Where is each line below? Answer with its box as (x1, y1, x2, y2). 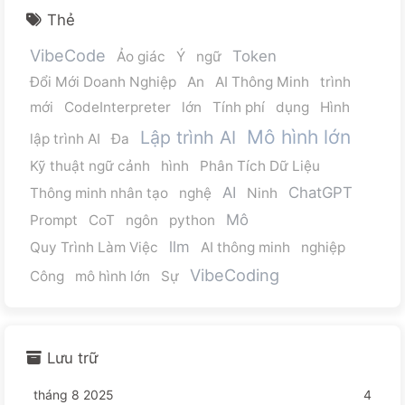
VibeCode (30, 44, 106, 65)
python (169, 211, 215, 229)
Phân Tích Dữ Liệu (200, 156, 320, 174)
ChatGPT (288, 183, 353, 202)
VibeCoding (190, 264, 279, 285)
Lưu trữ (47, 348, 98, 367)
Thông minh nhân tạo (30, 184, 168, 202)
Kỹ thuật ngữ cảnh (30, 156, 150, 174)
